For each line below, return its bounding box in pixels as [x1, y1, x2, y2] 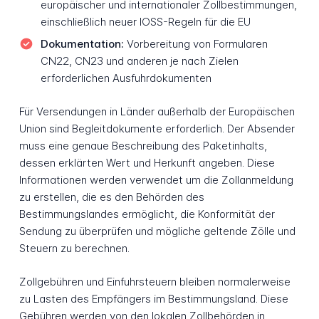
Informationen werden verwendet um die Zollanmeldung [19, 172, 293, 187]
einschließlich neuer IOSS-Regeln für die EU [40, 14, 251, 28]
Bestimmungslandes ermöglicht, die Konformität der [19, 206, 275, 221]
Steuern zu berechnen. [19, 241, 130, 255]
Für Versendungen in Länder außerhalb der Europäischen [19, 104, 295, 118]
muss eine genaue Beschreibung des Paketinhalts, [19, 138, 267, 152]
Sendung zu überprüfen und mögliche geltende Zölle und [19, 224, 296, 238]
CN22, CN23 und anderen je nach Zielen [40, 54, 239, 68]
